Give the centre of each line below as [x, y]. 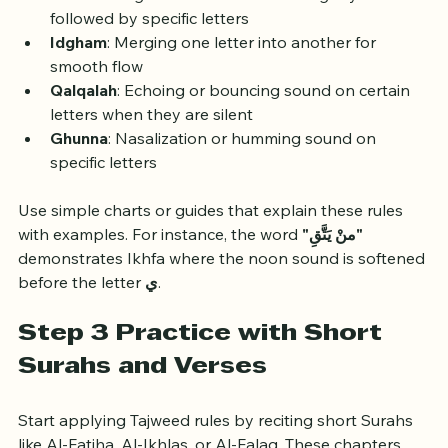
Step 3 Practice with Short [203, 376]
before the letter [81, 324]
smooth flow [96, 108]
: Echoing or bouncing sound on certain [265, 132]
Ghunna [79, 180]
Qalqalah [83, 132]
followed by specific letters [149, 60]
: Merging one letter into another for [243, 84]
